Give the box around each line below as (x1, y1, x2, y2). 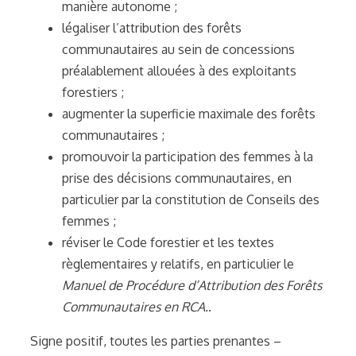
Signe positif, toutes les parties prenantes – (30, 332, 281, 349)
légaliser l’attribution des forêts (62, 19, 242, 36)
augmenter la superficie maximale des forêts (62, 105, 315, 122)
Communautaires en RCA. (62, 298, 208, 315)
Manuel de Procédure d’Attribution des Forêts (62, 277, 322, 293)
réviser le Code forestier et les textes (62, 234, 274, 250)
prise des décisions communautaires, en (62, 169, 292, 186)
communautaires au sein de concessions (62, 41, 295, 57)
